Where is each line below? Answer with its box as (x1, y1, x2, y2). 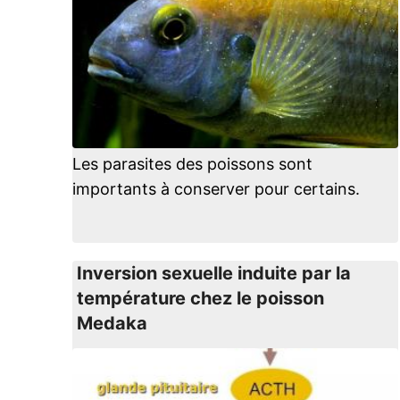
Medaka (76, 312, 147, 334)
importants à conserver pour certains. (71, 179, 360, 198)
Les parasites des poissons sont (71, 154, 312, 173)
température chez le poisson (76, 287, 324, 309)
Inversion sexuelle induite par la (76, 262, 351, 284)
